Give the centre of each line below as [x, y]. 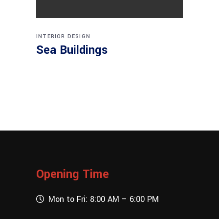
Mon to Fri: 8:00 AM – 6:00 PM [102, 199]
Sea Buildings [72, 50]
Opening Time [73, 174]
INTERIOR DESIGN [63, 37]
